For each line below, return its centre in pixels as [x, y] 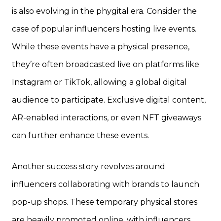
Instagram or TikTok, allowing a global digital [99, 82]
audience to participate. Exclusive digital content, [109, 100]
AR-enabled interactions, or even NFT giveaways [107, 118]
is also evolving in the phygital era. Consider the [104, 11]
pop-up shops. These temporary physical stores [105, 202]
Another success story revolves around [89, 167]
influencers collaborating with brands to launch [106, 184]
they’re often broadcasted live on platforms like [106, 65]
